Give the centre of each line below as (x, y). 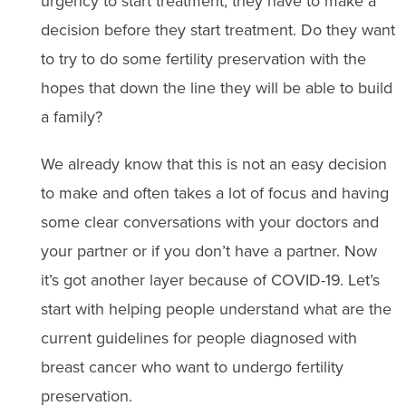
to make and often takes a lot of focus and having (214, 193)
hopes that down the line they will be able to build (216, 88)
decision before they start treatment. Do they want (217, 30)
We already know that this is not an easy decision (213, 164)
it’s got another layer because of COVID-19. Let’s (210, 280)
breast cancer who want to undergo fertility (192, 367)
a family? (71, 117)
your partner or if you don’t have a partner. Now (208, 251)
